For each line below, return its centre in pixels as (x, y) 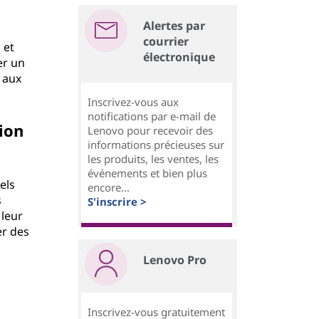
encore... (109, 187)
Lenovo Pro (175, 260)
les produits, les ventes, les (153, 159)
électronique (179, 57)
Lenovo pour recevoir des (150, 130)
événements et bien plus (147, 173)
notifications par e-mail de (152, 116)
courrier (166, 41)
